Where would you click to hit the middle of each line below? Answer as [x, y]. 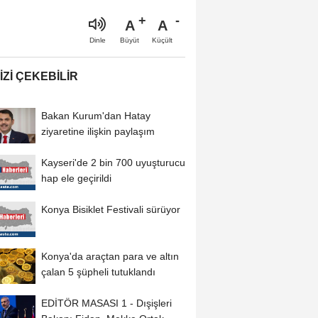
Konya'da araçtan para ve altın [110, 256]
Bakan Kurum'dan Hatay [95, 115]
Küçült [162, 40]
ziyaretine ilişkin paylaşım [98, 131]
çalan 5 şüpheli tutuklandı [98, 272]
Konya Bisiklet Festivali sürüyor [110, 209]
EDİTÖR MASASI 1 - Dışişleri [106, 303]
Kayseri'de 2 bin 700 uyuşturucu [113, 162]
